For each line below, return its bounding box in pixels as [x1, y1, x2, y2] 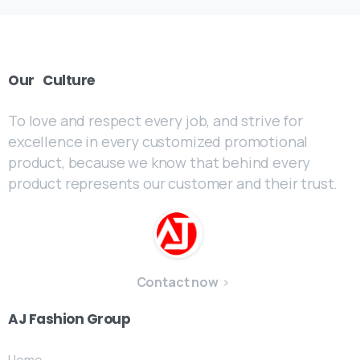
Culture [43, 71, 95, 91]
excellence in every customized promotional [8, 132, 309, 152]
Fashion [28, 309, 84, 329]
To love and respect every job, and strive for [8, 111, 303, 131]
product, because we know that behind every [8, 153, 311, 173]
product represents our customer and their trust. [8, 174, 338, 194]
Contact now [136, 273, 219, 292]
